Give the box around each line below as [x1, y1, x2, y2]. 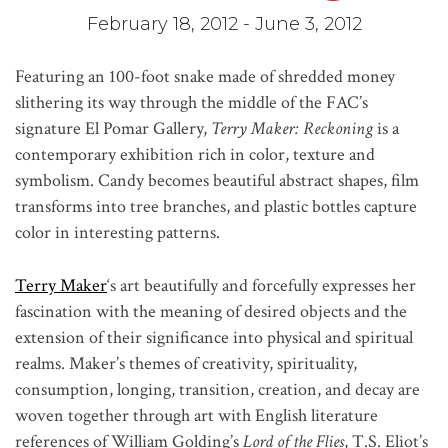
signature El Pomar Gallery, [15, 116, 211, 140]
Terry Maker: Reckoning [211, 116, 373, 140]
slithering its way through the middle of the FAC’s [15, 90, 368, 114]
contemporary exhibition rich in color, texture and [15, 142, 375, 166]
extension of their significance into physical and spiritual [15, 325, 413, 349]
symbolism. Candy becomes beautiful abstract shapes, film [15, 168, 419, 192]
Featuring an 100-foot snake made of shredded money [15, 64, 395, 88]
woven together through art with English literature [15, 403, 378, 427]
